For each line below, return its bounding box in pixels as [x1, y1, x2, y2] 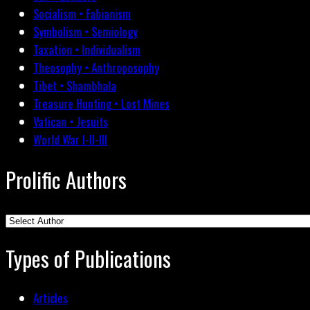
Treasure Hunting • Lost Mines [33, 95, 170, 113]
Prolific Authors [6, 163, 127, 195]
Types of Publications [6, 242, 171, 275]
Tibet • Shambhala [33, 77, 116, 95]
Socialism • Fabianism [33, 5, 131, 23]
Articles [33, 289, 68, 307]
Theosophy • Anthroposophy [33, 59, 159, 77]
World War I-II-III [33, 131, 107, 149]
